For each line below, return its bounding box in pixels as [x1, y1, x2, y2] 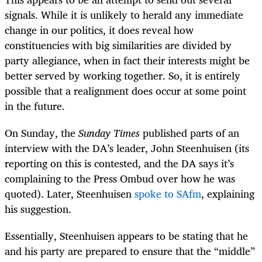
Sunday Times [78, 123, 140, 142]
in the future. [5, 96, 65, 115]
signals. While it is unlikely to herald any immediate [5, 5, 243, 23]
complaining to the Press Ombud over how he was [5, 169, 235, 187]
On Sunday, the [5, 123, 78, 142]
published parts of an [140, 123, 239, 142]
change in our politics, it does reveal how [5, 20, 194, 39]
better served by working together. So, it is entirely [5, 66, 240, 84]
